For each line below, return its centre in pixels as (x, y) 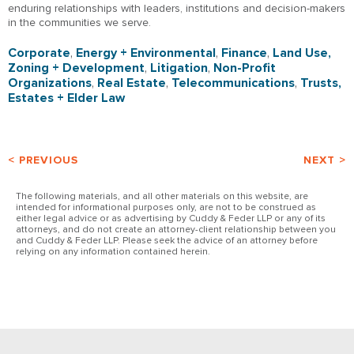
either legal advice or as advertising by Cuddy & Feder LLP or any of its (171, 218)
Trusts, (321, 83)
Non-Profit (245, 68)
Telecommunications (233, 83)
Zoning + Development (76, 68)
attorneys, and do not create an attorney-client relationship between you (176, 229)
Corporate (39, 53)
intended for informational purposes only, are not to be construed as (166, 207)
